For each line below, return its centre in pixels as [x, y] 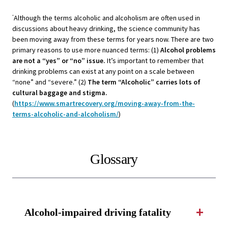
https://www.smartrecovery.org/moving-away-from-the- [105, 104]
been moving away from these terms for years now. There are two [113, 39]
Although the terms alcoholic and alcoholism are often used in [107, 18]
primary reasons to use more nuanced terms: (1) [86, 50]
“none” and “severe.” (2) [50, 82]
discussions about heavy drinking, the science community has [106, 29]
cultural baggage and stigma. [60, 93]
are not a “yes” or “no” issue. [60, 61]
